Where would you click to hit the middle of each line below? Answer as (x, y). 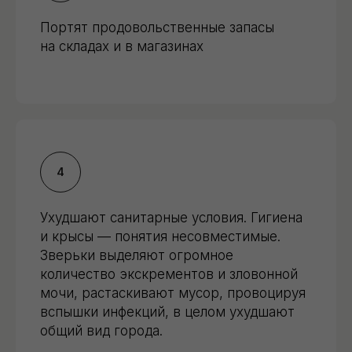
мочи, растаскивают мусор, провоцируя (173, 293)
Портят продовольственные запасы (157, 28)
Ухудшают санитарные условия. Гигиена (171, 218)
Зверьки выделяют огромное (137, 256)
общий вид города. (101, 331)
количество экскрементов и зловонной (169, 275)
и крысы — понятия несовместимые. (160, 237)
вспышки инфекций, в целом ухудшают (167, 312)
